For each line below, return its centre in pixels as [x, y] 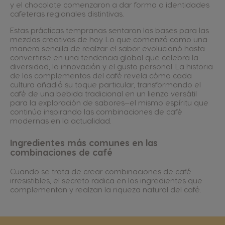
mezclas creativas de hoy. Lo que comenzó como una [109, 39]
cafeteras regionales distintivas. [67, 14]
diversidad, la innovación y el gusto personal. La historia [111, 66]
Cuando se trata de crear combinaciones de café [101, 171]
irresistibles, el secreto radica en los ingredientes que [106, 180]
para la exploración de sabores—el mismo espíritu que [109, 102]
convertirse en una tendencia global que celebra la [104, 57]
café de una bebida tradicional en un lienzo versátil [103, 93]
